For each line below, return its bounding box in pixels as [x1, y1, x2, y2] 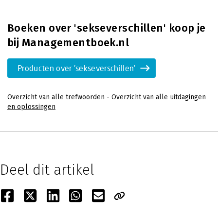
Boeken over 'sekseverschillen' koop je [7, 21, 206, 35]
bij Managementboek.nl [7, 36, 129, 49]
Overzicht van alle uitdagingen [111, 93, 206, 101]
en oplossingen [7, 103, 55, 111]
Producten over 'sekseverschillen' [18, 63, 136, 73]
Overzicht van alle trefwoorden [7, 93, 105, 101]
